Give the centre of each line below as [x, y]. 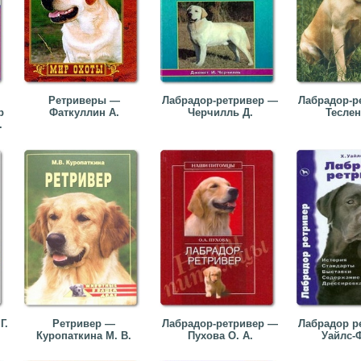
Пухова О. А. [220, 336]
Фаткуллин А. [84, 112]
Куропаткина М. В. [84, 336]
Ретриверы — [84, 100]
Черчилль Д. [220, 112]
